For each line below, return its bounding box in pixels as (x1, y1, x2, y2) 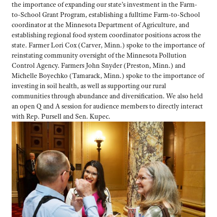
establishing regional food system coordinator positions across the (12, 31, 201, 40)
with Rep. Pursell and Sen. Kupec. (12, 112, 110, 121)
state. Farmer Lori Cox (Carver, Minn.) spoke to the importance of (12, 41, 204, 50)
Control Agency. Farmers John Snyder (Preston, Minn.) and (12, 61, 186, 70)
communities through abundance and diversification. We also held (12, 92, 203, 101)
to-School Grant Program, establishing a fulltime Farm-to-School (12, 10, 200, 19)
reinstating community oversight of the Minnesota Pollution (12, 51, 186, 60)
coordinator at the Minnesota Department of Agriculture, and (12, 20, 189, 30)
